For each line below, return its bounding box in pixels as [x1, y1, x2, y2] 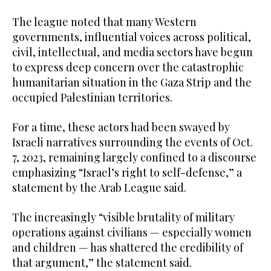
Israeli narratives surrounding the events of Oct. [12, 134, 253, 149]
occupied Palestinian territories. [12, 90, 175, 105]
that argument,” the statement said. [12, 255, 199, 270]
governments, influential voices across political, [12, 29, 251, 44]
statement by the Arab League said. [12, 180, 191, 195]
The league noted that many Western [12, 14, 197, 29]
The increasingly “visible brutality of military [12, 209, 235, 224]
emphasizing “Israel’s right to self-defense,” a [12, 165, 242, 180]
